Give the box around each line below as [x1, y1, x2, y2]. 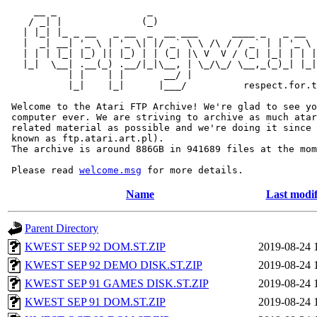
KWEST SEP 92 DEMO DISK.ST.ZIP [25, 259, 202, 271]
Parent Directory [25, 222, 98, 234]
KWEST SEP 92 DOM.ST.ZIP [25, 241, 166, 253]
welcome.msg [79, 165, 142, 175]
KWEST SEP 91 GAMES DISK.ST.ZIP [25, 277, 209, 289]
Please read [6, 165, 79, 175]
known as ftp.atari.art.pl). [6, 133, 164, 144]
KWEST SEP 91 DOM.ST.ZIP [25, 296, 166, 308]
